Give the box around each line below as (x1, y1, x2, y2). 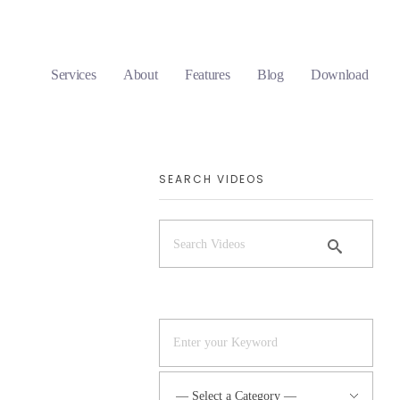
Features (184, 67, 230, 82)
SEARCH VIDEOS (159, 171, 265, 187)
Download (310, 67, 369, 82)
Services (50, 67, 96, 82)
